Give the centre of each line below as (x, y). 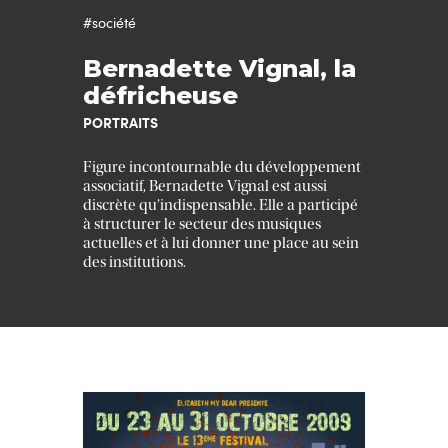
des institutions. (134, 262)
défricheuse (160, 96)
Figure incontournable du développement (222, 167)
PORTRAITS (120, 122)
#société (109, 23)
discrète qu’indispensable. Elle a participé (220, 205)
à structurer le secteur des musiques (202, 224)
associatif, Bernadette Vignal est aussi (205, 186)
